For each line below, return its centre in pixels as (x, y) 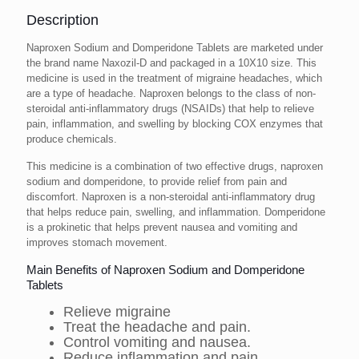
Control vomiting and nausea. (157, 343)
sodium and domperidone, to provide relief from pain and (157, 182)
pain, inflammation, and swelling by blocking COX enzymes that (175, 124)
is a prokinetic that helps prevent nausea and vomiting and (162, 228)
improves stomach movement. (97, 243)
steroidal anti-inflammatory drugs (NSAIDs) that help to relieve (170, 109)
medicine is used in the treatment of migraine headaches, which (174, 79)
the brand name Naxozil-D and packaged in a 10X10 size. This (171, 63)
